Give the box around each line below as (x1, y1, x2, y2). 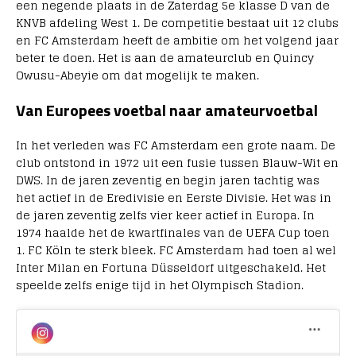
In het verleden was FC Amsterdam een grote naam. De (16, 135, 335, 156)
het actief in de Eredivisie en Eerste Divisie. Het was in (16, 188, 331, 208)
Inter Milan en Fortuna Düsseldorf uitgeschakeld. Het (16, 257, 326, 278)
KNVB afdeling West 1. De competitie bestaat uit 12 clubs (16, 13, 339, 33)
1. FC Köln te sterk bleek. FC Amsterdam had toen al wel (16, 240, 336, 261)
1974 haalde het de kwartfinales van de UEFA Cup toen (16, 222, 330, 243)
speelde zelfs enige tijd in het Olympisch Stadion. (16, 275, 304, 296)
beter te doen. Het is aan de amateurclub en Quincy (16, 48, 314, 68)
